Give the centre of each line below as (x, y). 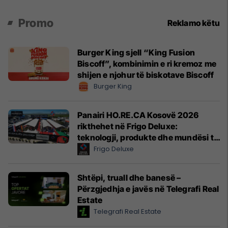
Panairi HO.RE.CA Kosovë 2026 (138, 115)
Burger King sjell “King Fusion (136, 52)
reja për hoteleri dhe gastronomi (139, 148)
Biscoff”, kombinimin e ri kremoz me (147, 63)
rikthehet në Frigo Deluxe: (128, 126)
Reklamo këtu (193, 23)
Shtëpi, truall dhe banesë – (129, 177)
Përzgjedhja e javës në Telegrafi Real (148, 189)
